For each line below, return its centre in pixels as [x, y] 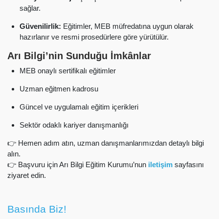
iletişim [161, 164]
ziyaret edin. [27, 175]
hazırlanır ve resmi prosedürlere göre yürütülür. [94, 37]
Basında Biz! [37, 209]
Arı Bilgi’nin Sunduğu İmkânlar [79, 56]
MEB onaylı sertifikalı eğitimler [68, 70]
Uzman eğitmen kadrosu [59, 88]
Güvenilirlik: [40, 26]
